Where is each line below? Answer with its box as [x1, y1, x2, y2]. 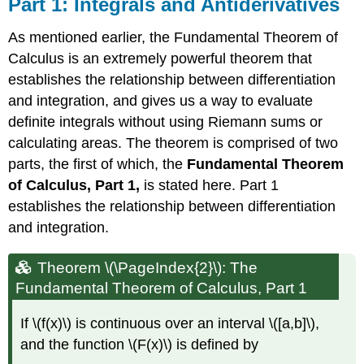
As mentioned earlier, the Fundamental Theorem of [8, 28, 339, 45]
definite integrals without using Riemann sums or [8, 113, 323, 130]
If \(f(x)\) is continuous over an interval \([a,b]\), [20, 314, 320, 331]
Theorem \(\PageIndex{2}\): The [37, 258, 258, 276]
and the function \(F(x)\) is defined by [20, 336, 259, 353]
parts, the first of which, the [8, 155, 188, 172]
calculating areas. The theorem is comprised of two [8, 134, 339, 151]
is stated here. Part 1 [144, 176, 279, 193]
